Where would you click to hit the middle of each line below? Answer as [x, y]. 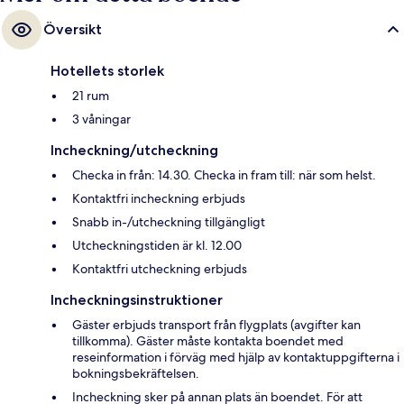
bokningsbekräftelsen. [136, 373]
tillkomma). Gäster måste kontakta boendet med [208, 340]
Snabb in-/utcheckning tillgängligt [169, 221]
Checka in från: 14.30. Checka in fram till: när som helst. [224, 174]
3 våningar [101, 119]
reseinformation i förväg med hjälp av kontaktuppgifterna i [236, 357]
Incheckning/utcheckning [134, 150]
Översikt [73, 29]
